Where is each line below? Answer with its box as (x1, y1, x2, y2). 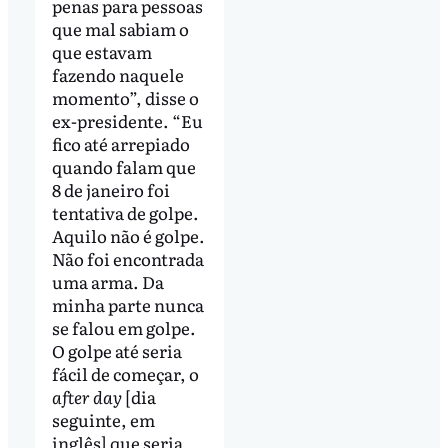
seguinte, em (51, 407, 155, 433)
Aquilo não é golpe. (51, 223, 205, 249)
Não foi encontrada (51, 246, 204, 272)
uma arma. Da (51, 269, 164, 295)
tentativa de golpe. (51, 200, 199, 226)
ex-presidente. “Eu (51, 108, 203, 134)
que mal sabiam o (51, 16, 189, 42)
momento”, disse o (51, 85, 199, 111)
